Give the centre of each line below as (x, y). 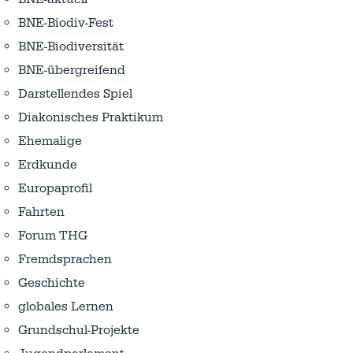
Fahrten (41, 212)
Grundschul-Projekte (79, 331)
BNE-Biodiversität (71, 47)
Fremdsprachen (65, 260)
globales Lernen (66, 307)
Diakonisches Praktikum (91, 118)
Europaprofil (55, 189)
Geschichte (52, 283)
